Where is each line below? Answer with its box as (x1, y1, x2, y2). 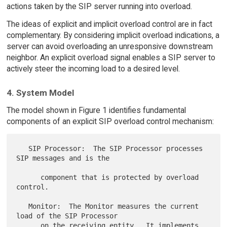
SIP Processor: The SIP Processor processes (16, 144, 29, 153)
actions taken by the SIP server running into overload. (6, 2, 192, 12)
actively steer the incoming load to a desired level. (6, 64, 180, 74)
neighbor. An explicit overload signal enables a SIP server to (6, 53, 215, 63)
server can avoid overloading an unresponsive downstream (6, 42, 213, 52)
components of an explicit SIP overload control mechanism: (6, 116, 214, 126)
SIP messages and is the (16, 154, 110, 162)
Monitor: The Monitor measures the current (16, 202, 29, 210)
